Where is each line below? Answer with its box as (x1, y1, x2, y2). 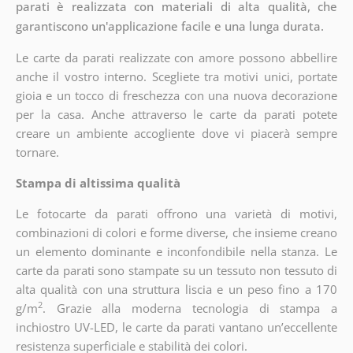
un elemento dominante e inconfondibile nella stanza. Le (15, 243, 338, 260)
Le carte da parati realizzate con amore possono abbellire (15, 50, 338, 66)
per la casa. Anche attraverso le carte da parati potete (15, 106, 338, 123)
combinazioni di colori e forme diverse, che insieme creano (15, 225, 338, 241)
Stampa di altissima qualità (15, 175, 180, 191)
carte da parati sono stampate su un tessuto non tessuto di (15, 262, 338, 279)
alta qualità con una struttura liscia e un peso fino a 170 (15, 281, 338, 298)
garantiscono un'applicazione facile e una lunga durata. (15, 18, 324, 35)
